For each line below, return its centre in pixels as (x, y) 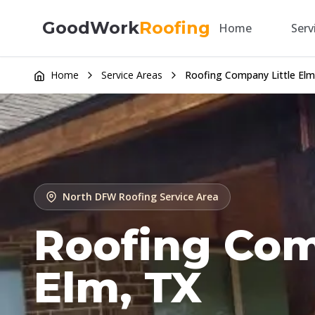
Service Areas (132, 75)
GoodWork (91, 28)
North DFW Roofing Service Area (141, 197)
